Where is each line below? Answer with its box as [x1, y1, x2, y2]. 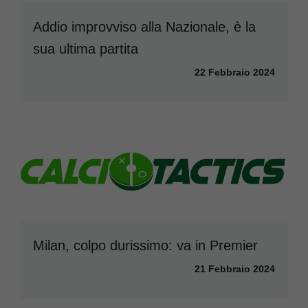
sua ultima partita [33, 41, 138, 57]
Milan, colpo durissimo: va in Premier [33, 238, 258, 254]
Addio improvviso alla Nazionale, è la [33, 19, 256, 35]
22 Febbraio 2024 [195, 67, 275, 78]
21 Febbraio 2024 [195, 263, 275, 275]
